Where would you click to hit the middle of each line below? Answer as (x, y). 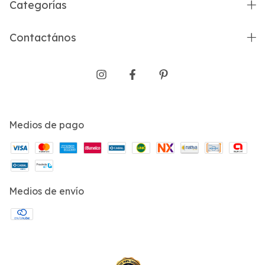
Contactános (43, 37)
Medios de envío (46, 191)
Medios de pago (46, 125)
